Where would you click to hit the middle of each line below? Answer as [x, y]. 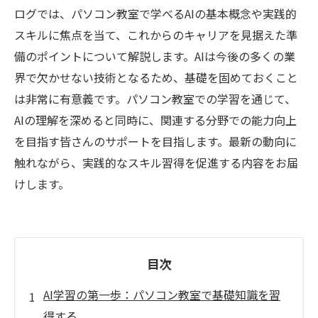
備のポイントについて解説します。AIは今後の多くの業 [155, 56]
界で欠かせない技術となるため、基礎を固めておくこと [156, 77]
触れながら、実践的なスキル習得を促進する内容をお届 [156, 162]
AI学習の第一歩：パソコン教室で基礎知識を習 [162, 294]
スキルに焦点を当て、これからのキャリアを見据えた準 [156, 34]
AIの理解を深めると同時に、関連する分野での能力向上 [155, 120]
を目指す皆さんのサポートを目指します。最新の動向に [155, 141]
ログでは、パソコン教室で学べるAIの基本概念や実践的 [155, 13]
